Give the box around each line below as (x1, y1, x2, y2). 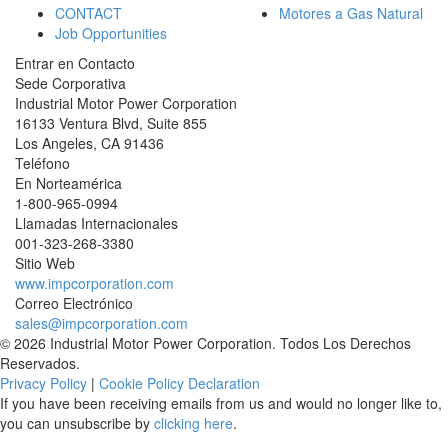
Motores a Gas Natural (279, 3, 423, 23)
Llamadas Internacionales (15, 213, 178, 233)
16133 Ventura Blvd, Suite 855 (15, 113, 207, 133)
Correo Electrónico (15, 293, 133, 313)
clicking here (154, 413, 233, 433)
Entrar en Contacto (15, 53, 135, 73)
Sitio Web (15, 253, 75, 273)
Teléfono (15, 153, 70, 173)
